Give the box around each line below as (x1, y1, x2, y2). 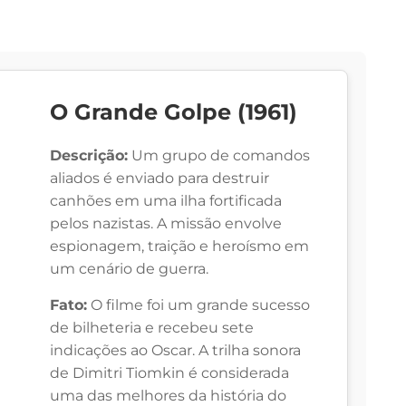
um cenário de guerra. (50, 260, 208, 278)
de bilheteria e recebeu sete (50, 319, 254, 337)
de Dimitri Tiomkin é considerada (50, 364, 289, 382)
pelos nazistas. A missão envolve (50, 215, 282, 233)
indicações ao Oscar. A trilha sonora (50, 342, 301, 360)
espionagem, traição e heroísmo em (50, 237, 309, 256)
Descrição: (50, 147, 128, 165)
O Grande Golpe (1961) (50, 99, 297, 126)
